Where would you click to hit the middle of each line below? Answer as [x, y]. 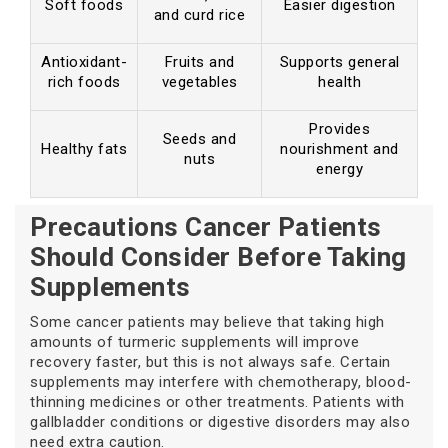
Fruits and [199, 62]
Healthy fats [84, 149]
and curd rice [199, 15]
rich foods [84, 82]
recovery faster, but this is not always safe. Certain [210, 362]
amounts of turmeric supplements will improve [194, 342]
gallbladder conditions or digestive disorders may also [220, 422]
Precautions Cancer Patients [206, 227]
